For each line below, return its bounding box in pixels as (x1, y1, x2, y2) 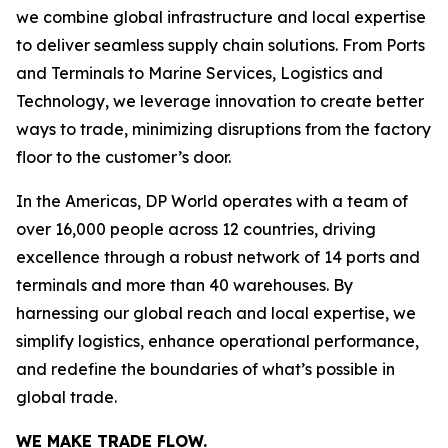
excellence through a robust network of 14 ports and (16, 247, 420, 267)
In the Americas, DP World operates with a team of (16, 191, 408, 211)
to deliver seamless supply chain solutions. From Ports (16, 35, 425, 55)
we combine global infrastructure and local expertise (16, 7, 426, 27)
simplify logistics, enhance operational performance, (16, 331, 419, 351)
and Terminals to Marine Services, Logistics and (16, 63, 383, 83)
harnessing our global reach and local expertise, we (16, 303, 416, 323)
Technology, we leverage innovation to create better (16, 91, 424, 111)
